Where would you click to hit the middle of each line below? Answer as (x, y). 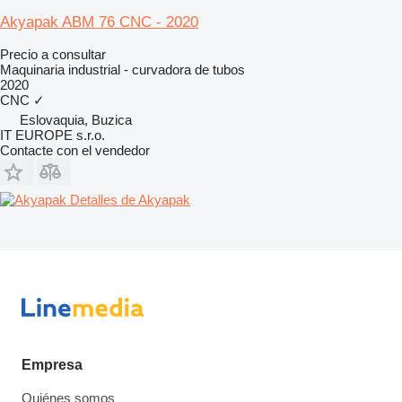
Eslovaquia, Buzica (76, 119)
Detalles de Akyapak (130, 199)
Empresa (52, 365)
